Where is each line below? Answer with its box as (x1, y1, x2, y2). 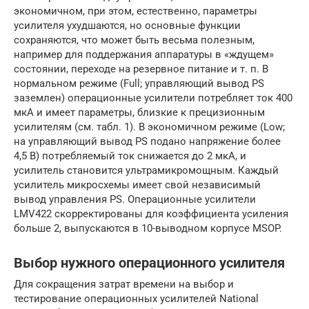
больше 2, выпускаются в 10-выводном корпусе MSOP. (14, 221, 282, 235)
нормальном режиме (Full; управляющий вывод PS (14, 77, 264, 90)
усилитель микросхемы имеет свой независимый (14, 178, 261, 191)
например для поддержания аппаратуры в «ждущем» (14, 48, 274, 61)
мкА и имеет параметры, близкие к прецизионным (14, 106, 265, 119)
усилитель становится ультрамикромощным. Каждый (14, 163, 279, 177)
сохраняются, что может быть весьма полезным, (14, 33, 255, 46)
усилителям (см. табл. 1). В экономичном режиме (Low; (14, 120, 285, 133)
